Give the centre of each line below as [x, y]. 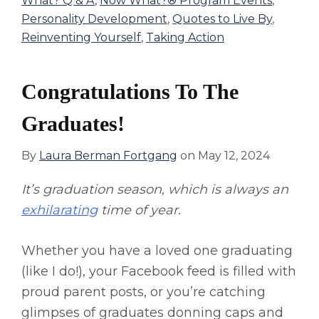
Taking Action [185, 38]
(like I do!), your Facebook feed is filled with [159, 272]
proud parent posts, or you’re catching [143, 292]
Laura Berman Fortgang [108, 156]
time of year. [139, 210]
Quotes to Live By [222, 19]
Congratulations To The [130, 92]
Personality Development [94, 19]
